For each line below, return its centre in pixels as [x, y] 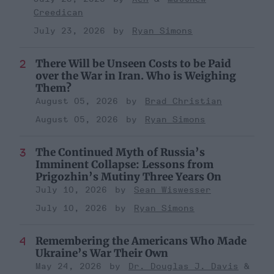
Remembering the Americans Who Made [141, 241]
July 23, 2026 [69, 31]
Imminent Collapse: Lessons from [124, 164]
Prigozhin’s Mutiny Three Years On [128, 176]
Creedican [58, 12]
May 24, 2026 [68, 266]
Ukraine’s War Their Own [102, 253]
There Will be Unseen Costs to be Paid [133, 63]
